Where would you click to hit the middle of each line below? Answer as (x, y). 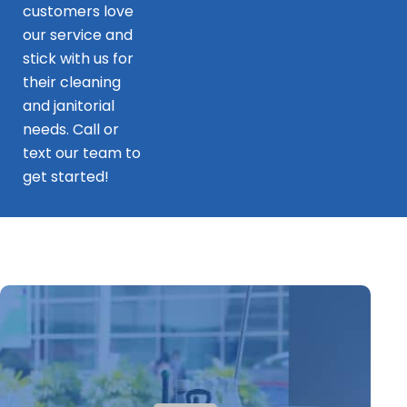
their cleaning (71, 83)
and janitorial (68, 106)
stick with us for (78, 59)
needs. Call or (70, 130)
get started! (65, 177)
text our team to (81, 154)
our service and (77, 35)
